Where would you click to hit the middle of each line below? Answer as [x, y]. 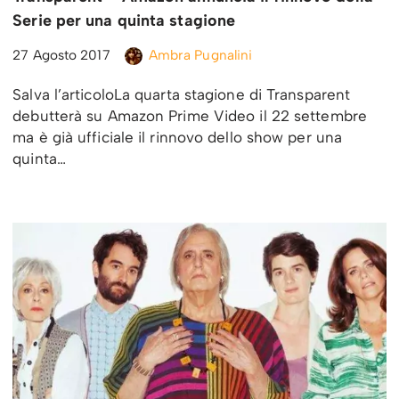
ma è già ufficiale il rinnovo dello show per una [178, 138]
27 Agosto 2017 [61, 55]
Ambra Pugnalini [200, 55]
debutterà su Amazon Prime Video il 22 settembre [190, 116]
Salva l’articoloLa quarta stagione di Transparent [182, 95]
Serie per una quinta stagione [124, 21]
